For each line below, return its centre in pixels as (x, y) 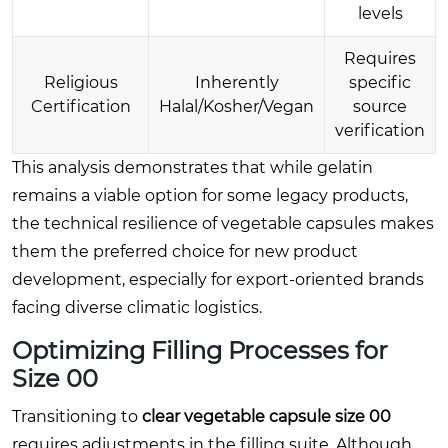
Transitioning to (77, 416)
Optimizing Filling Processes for (200, 350)
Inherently (236, 82)
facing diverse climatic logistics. (137, 307)
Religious (80, 82)
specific (380, 82)
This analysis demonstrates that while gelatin (192, 167)
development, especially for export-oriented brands (218, 279)
